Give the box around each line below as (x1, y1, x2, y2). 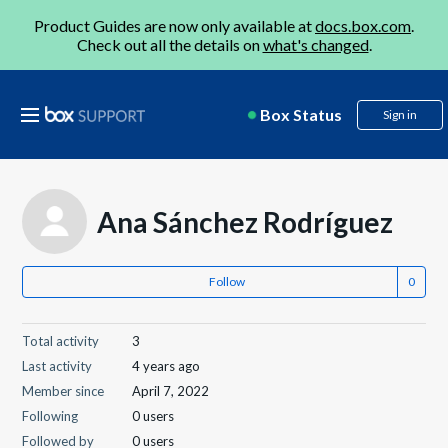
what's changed (262, 35, 369, 54)
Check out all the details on (76, 35, 263, 54)
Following (22, 408, 79, 424)
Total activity (22, 333, 100, 349)
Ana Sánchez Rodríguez (97, 204, 394, 239)
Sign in (383, 107, 417, 122)
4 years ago (132, 358, 201, 374)
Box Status (260, 105, 342, 124)
